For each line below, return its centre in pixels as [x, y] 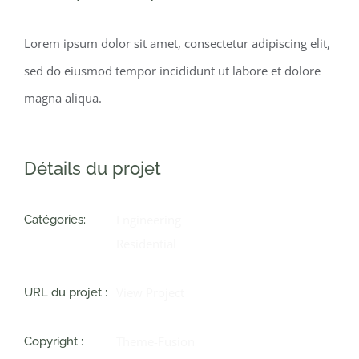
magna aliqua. [63, 98]
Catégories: [55, 220]
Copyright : [54, 342]
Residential [146, 244]
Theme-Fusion [155, 342]
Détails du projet [93, 169]
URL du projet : [66, 293]
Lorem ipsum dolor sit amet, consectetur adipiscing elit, [177, 44]
